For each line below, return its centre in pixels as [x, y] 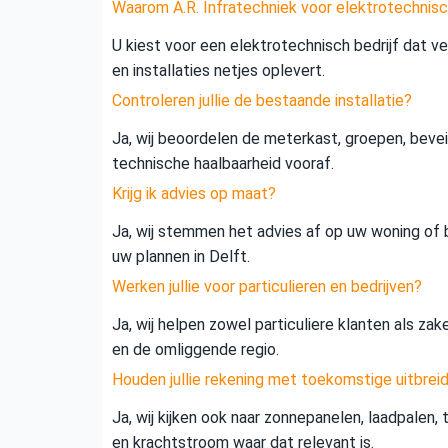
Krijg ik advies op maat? [194, 194]
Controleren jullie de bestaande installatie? [262, 101]
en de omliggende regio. [195, 350]
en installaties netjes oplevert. [218, 71]
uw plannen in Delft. [181, 257]
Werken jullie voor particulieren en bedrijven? [267, 287]
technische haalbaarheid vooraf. [223, 164]
